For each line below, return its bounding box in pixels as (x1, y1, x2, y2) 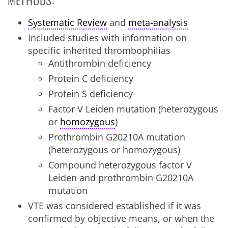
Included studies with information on (28, 32, 187, 44)
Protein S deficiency (48, 88, 133, 100)
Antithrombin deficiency (48, 57, 151, 69)
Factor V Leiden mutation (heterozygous (48, 103, 218, 115)
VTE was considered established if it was (28, 199, 201, 212)
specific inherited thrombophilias (28, 44, 170, 56)
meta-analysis (128, 16, 188, 28)
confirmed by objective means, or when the (28, 212, 214, 224)
